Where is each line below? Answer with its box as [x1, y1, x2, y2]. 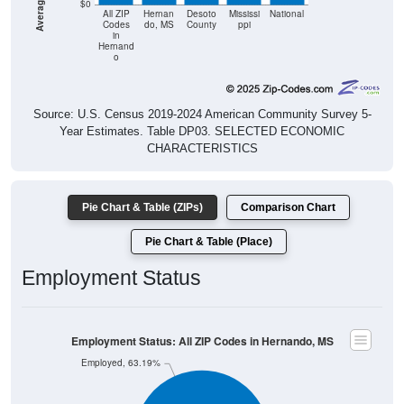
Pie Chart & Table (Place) [145, 235, 272, 249]
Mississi [228, 7, 260, 20]
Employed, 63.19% [80, 356, 161, 369]
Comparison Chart [241, 201, 335, 215]
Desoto [187, 7, 216, 20]
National [270, 7, 305, 20]
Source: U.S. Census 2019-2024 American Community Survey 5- [32, 107, 372, 122]
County [187, 18, 216, 31]
